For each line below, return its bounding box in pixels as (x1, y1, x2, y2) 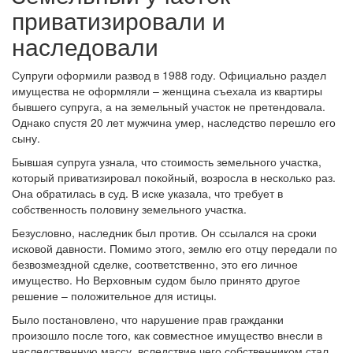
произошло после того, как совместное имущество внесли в (12, 327, 322, 343)
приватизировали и (12, 3, 225, 37)
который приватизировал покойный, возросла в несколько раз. (12, 169, 336, 185)
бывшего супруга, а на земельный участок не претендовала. (12, 98, 325, 114)
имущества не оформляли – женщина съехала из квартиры (12, 83, 322, 98)
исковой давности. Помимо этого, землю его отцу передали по (12, 240, 337, 256)
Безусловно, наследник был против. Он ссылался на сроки (12, 225, 317, 240)
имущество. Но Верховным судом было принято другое (12, 272, 300, 288)
